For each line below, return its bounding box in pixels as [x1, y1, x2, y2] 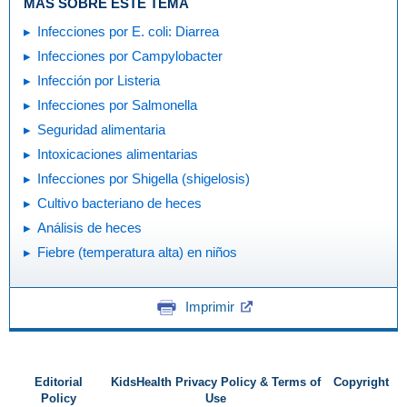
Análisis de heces [37, 219, 142, 235]
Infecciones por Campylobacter [37, 47, 223, 64]
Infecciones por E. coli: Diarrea [37, 23, 219, 39]
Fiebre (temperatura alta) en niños [37, 243, 237, 260]
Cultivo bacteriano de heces [37, 194, 202, 211]
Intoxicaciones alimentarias [37, 145, 198, 162]
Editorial [34, 376, 83, 389]
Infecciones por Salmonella [37, 96, 197, 113]
